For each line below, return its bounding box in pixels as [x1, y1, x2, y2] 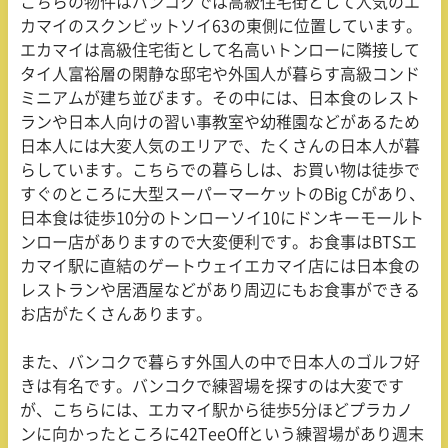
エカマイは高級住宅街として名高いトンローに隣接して [20, 42, 420, 59]
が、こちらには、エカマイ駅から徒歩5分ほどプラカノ [20, 402, 413, 419]
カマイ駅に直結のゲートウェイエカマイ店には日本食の [20, 258, 420, 275]
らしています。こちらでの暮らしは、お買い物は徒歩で [20, 162, 420, 179]
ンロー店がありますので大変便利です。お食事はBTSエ [20, 234, 417, 251]
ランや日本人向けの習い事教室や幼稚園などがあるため [20, 114, 420, 131]
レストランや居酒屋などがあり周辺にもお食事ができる [20, 282, 420, 299]
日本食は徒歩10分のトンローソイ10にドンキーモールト [20, 210, 424, 227]
